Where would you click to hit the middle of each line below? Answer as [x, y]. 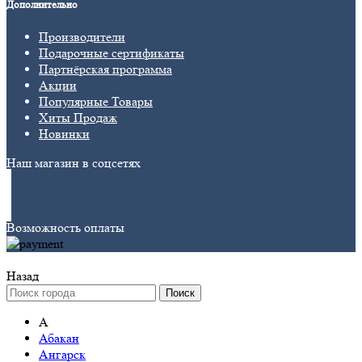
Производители [82, 37]
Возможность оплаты [65, 228]
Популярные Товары [96, 102]
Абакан [59, 339]
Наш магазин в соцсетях [74, 163]
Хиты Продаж [78, 118]
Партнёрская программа [105, 69]
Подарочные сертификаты [112, 53]
